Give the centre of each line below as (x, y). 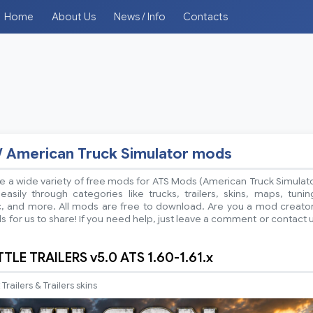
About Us (73, 17)
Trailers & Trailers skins (50, 286)
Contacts (206, 17)
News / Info (139, 17)
